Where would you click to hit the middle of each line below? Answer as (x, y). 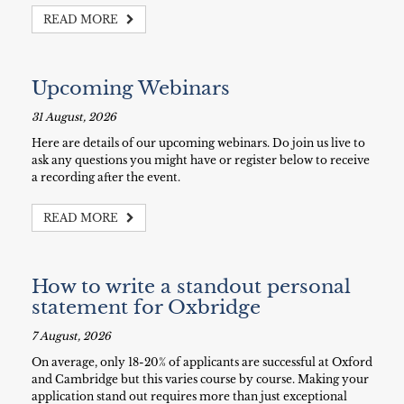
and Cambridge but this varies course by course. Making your (200, 379)
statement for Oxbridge (146, 308)
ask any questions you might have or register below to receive (201, 160)
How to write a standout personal (191, 287)
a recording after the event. (106, 177)
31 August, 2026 (74, 117)
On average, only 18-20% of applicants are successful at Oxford (202, 362)
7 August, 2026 (71, 336)
